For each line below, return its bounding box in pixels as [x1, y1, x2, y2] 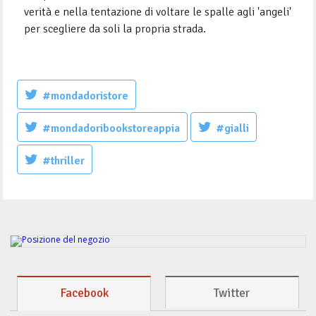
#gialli [216, 121, 250, 136]
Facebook [59, 286, 109, 301]
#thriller [42, 154, 85, 169]
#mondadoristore [42, 89, 129, 104]
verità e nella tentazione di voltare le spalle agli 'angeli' [24, 5, 292, 20]
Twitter [214, 286, 250, 301]
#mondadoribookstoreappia [42, 121, 181, 136]
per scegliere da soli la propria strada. [24, 22, 207, 37]
